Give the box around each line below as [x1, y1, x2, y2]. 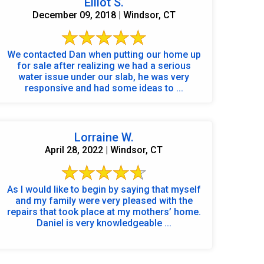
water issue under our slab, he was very [18, 71, 189, 82]
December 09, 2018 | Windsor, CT [32, 9, 176, 21]
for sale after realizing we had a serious [16, 60, 191, 71]
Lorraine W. [74, 130, 134, 144]
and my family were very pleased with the [15, 194, 193, 206]
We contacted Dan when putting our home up [6, 48, 201, 60]
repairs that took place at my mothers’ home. [6, 206, 201, 217]
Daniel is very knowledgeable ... [36, 217, 171, 229]
